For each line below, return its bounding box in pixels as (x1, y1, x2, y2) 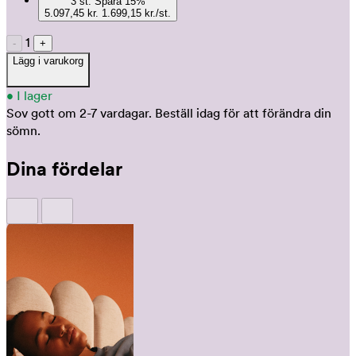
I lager (17, 87, 52, 103)
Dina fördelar (6, 157, 122, 180)
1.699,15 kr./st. (145, 6, 171, 19)
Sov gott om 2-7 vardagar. (6, 105, 152, 121)
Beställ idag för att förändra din (155, 105, 331, 121)
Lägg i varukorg (13, 54, 83, 67)
